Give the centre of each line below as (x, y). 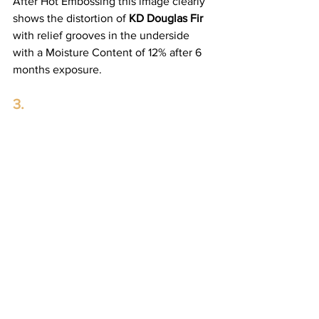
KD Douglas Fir (166, 18)
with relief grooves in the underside (103, 35)
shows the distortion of (71, 18)
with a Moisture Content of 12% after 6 (109, 52)
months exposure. (57, 69)
